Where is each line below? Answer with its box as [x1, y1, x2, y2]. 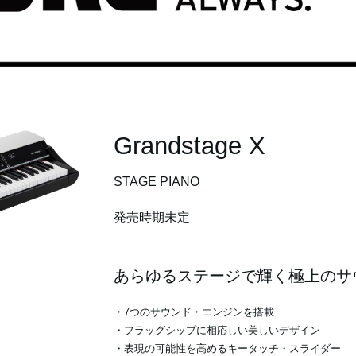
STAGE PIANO [113, 175, 199, 189]
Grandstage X [113, 132, 265, 161]
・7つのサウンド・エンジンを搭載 [113, 306, 274, 319]
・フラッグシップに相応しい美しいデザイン [113, 324, 320, 337]
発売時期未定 [113, 211, 190, 225]
